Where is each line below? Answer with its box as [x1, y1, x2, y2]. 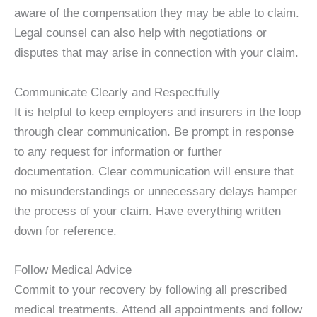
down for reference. [14, 224, 117, 238]
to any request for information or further [14, 144, 222, 158]
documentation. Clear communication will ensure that [14, 164, 294, 178]
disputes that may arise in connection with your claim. [14, 46, 299, 60]
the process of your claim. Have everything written [14, 204, 281, 218]
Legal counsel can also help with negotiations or [14, 26, 267, 40]
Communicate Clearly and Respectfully [14, 85, 220, 99]
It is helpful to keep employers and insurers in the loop [14, 105, 301, 119]
